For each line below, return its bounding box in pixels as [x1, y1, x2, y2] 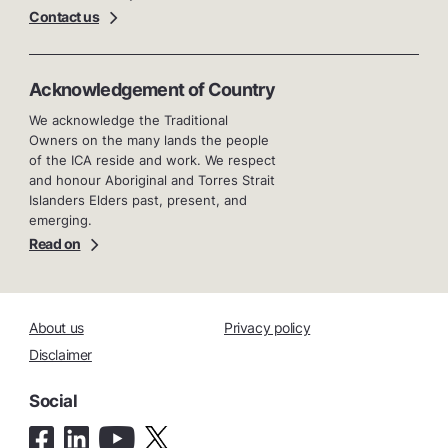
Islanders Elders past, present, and [29, 192, 247, 209]
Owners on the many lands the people [29, 132, 269, 149]
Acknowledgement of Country [29, 79, 276, 101]
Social [29, 391, 77, 412]
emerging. [29, 212, 92, 229]
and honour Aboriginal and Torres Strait [29, 172, 275, 189]
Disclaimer [29, 346, 92, 364]
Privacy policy [224, 319, 311, 337]
